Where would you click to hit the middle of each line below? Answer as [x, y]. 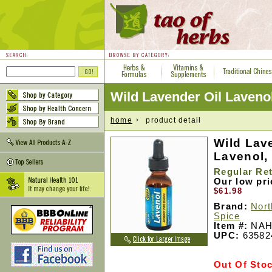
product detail [170, 120]
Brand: [231, 206]
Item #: [231, 226]
